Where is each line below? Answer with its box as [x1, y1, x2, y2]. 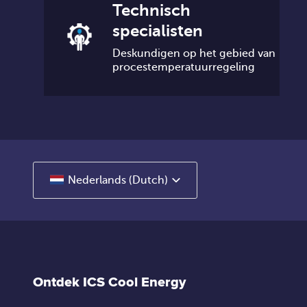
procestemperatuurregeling [112, 60, 255, 73]
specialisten [112, 21, 203, 40]
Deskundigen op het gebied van [112, 47, 275, 60]
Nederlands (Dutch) [68, 173, 168, 186]
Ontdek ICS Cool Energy [33, 273, 186, 291]
